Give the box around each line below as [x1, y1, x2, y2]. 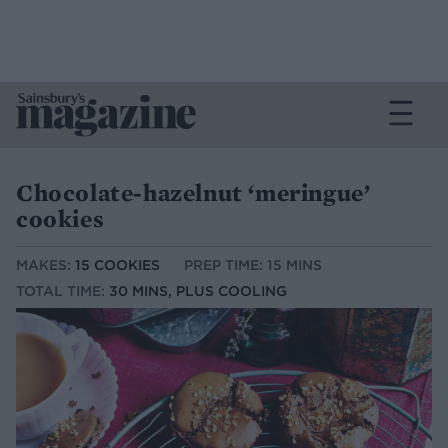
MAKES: [16, 256, 75, 275]
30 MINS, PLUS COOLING [109, 282, 287, 301]
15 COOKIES [75, 256, 160, 275]
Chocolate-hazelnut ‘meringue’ [16, 177, 371, 208]
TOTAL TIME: [16, 282, 109, 301]
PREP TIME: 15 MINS [184, 256, 322, 275]
